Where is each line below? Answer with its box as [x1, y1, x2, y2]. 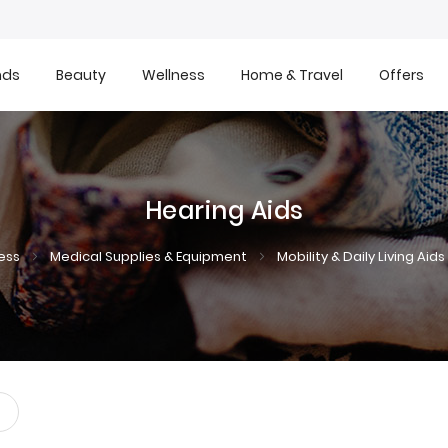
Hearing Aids [144, 193, 304, 227]
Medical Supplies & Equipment [49, 246, 250, 266]
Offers [379, 64, 424, 85]
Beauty [56, 64, 106, 85]
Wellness [142, 64, 205, 85]
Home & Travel [241, 64, 343, 85]
